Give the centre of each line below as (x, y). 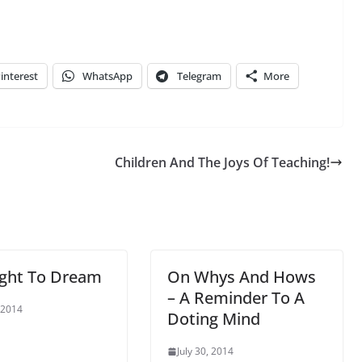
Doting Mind (214, 319)
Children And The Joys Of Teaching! (222, 162)
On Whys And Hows (242, 277)
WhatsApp (107, 76)
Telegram (199, 76)
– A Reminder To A (236, 298)
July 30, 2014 (206, 351)
